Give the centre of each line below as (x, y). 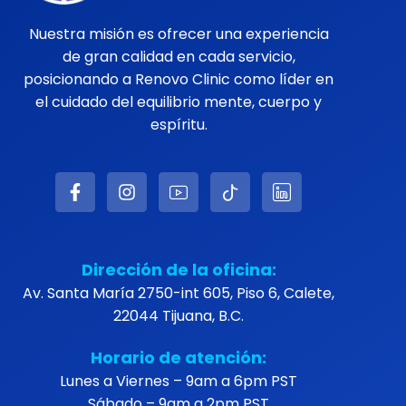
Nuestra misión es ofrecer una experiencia (179, 34)
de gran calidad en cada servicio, (179, 57)
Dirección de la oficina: (179, 270)
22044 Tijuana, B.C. (179, 316)
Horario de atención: (179, 358)
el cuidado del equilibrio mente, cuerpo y (179, 102)
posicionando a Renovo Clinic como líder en (179, 80)
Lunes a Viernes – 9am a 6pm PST (179, 382)
